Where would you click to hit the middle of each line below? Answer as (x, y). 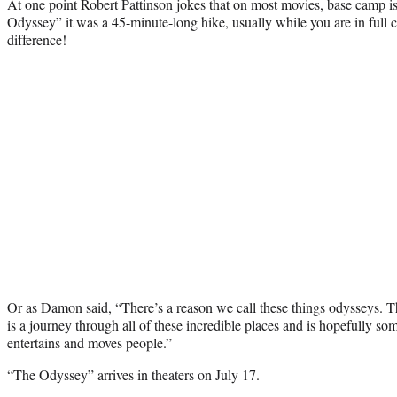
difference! (37, 39)
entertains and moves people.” (90, 342)
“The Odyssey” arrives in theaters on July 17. (133, 374)
